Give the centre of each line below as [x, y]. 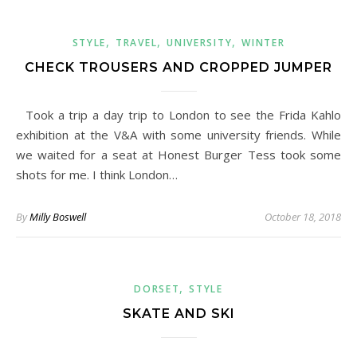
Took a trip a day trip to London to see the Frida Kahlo [25, 115]
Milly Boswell [58, 217]
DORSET [157, 289]
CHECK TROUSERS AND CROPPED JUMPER [178, 67]
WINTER [263, 43]
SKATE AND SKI [178, 314]
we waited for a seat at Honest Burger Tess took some [178, 155]
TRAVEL [137, 43]
